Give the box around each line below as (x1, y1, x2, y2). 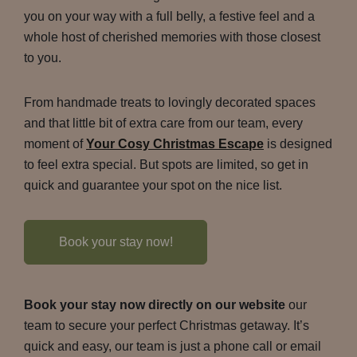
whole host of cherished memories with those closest (24, 30, 320, 44)
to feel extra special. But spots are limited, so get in (24, 158, 308, 171)
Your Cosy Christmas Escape (86, 137, 264, 151)
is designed (264, 137, 332, 151)
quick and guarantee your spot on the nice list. (24, 178, 282, 192)
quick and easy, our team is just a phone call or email (24, 339, 321, 353)
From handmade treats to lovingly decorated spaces (24, 96, 316, 109)
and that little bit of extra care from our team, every (24, 116, 303, 130)
